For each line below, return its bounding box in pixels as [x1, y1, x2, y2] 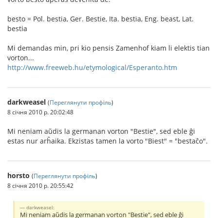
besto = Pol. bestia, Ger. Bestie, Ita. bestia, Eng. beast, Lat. [7, 14, 194, 23]
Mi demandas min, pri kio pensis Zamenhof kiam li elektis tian [7, 43, 210, 53]
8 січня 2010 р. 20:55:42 [7, 181, 73, 189]
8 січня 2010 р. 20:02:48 [7, 108, 73, 116]
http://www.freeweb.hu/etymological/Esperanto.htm [7, 62, 177, 72]
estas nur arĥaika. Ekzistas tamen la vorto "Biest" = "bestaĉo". [7, 136, 208, 145]
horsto [7, 170, 30, 180]
